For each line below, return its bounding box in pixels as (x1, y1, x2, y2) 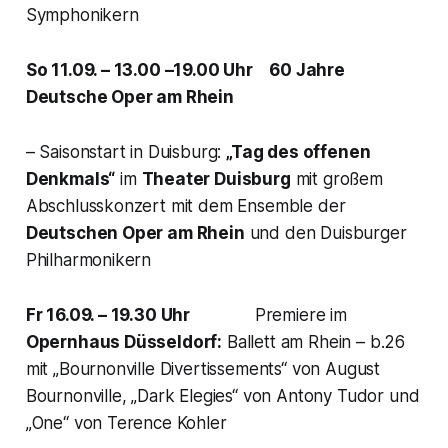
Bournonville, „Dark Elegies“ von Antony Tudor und (25, 385, 420, 406)
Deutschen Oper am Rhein (25, 222, 245, 243)
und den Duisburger (244, 222, 407, 243)
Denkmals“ (25, 168, 116, 189)
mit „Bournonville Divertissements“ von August (25, 358, 381, 379)
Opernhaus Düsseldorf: (25, 331, 223, 352)
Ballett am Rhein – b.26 (222, 331, 406, 352)
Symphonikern (25, 4, 139, 25)
